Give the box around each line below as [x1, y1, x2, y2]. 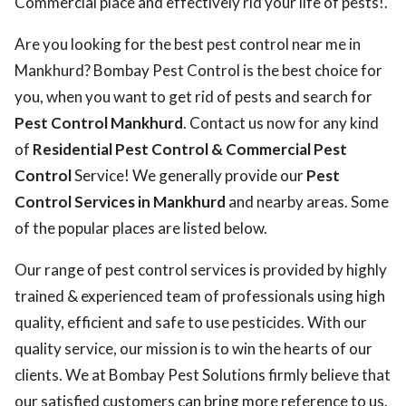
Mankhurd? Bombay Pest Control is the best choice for [14, 61, 382, 80]
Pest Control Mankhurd [14, 113, 183, 132]
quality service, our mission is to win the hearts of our [14, 339, 372, 358]
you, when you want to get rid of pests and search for [14, 87, 372, 106]
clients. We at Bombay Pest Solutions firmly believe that [14, 365, 391, 384]
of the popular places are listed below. [14, 218, 267, 237]
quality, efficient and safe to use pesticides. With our [14, 313, 367, 332]
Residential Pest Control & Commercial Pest [33, 140, 347, 159]
